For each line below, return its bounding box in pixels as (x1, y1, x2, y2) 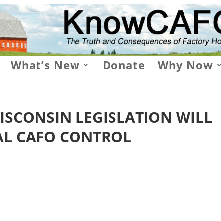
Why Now (158, 57, 213, 72)
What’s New (11, 57, 80, 72)
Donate (103, 57, 145, 72)
